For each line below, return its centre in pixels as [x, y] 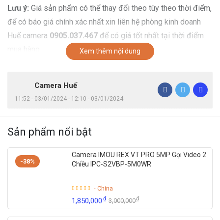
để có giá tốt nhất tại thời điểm [151, 35]
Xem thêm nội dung [110, 51]
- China [103, 188]
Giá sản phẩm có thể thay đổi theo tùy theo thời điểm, [120, 8]
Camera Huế [56, 85]
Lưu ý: [18, 8]
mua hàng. [24, 49]
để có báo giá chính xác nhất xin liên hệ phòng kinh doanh [104, 22]
